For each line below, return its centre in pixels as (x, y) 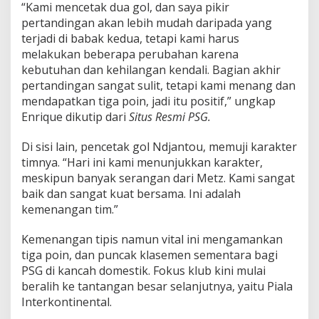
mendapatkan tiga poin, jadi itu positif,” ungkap (148, 101)
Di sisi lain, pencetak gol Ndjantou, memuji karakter (159, 147)
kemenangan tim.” (70, 210)
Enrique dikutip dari (75, 117)
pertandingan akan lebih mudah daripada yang (147, 23)
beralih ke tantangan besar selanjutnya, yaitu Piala (157, 287)
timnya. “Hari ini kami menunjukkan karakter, (142, 163)
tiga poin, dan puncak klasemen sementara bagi (150, 255)
